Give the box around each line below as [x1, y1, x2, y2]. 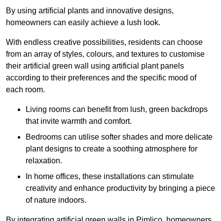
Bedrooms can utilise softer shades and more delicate [26, 133, 213, 142]
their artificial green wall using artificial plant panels [6, 62, 184, 71]
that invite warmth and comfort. [26, 117, 132, 126]
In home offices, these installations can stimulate [26, 172, 194, 181]
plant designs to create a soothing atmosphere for [26, 145, 197, 153]
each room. [6, 85, 45, 94]
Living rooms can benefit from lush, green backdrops [26, 105, 208, 114]
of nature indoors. [26, 196, 86, 205]
